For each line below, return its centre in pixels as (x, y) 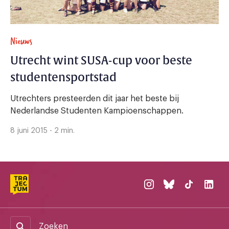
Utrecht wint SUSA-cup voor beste (101, 61)
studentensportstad (63, 78)
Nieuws (21, 41)
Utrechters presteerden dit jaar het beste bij (95, 99)
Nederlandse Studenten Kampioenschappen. (97, 111)
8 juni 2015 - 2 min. (42, 131)
